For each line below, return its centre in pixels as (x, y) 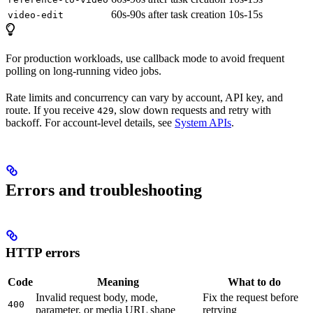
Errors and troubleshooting (104, 190)
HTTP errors (43, 252)
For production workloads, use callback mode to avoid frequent (145, 58)
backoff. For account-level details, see (90, 122)
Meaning (118, 282)
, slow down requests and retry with (192, 110)
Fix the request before (250, 297)
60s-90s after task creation (168, 14)
